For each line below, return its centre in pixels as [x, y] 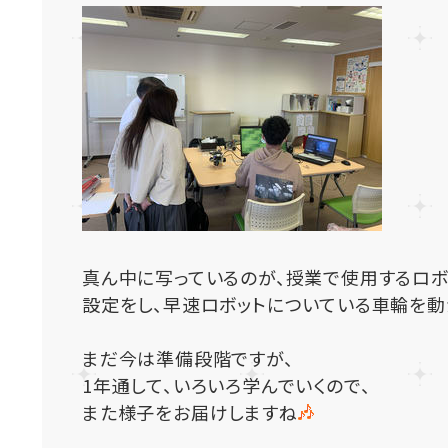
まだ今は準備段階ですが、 [188, 358]
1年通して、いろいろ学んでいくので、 [226, 385]
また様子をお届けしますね [190, 412]
